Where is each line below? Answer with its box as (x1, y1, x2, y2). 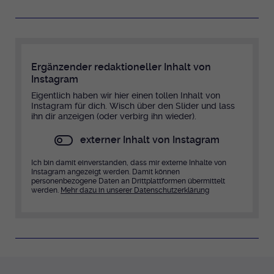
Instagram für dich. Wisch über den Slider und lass (31, 101, 235, 111)
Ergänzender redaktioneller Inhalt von (31, 61, 211, 73)
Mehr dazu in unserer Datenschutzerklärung (61, 186, 209, 195)
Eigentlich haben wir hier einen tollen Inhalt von (31, 91, 220, 101)
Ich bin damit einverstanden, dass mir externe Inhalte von (31, 158, 226, 168)
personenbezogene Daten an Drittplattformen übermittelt (31, 177, 225, 186)
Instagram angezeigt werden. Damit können (31, 168, 180, 177)
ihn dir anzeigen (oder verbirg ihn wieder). (31, 111, 196, 122)
